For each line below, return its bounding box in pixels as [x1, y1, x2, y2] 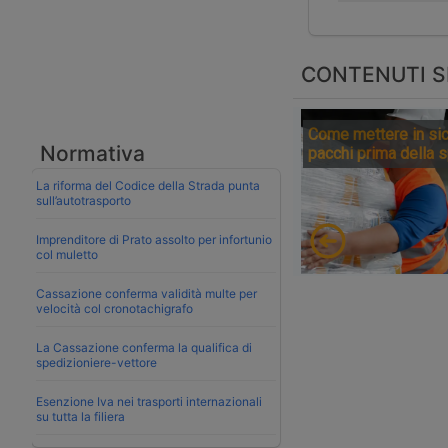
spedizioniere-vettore [36, 354, 157, 370]
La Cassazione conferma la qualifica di [36, 339, 252, 355]
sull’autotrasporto [36, 192, 131, 208]
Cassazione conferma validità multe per [36, 285, 257, 301]
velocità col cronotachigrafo [36, 300, 193, 316]
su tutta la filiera [36, 408, 125, 424]
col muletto [36, 246, 98, 262]
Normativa [40, 140, 145, 166]
